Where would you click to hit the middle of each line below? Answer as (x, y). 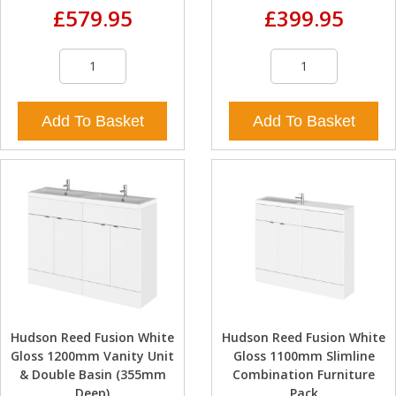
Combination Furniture (304, 374)
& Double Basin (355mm (92, 374)
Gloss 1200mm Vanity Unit (92, 355)
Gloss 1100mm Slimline (304, 355)
